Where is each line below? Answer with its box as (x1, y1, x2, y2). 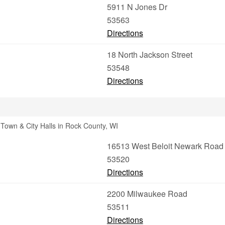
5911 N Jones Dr (106, 1, 167, 13)
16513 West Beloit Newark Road (106, 140, 223, 152)
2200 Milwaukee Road (106, 188, 187, 199)
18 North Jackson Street (106, 49, 192, 60)
